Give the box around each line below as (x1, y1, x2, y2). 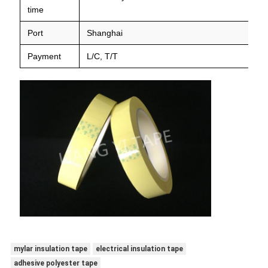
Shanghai (86, 28, 123, 38)
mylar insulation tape (13, 245, 87, 254)
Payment (27, 51, 61, 61)
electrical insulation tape (95, 245, 183, 254)
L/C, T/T (86, 51, 118, 61)
